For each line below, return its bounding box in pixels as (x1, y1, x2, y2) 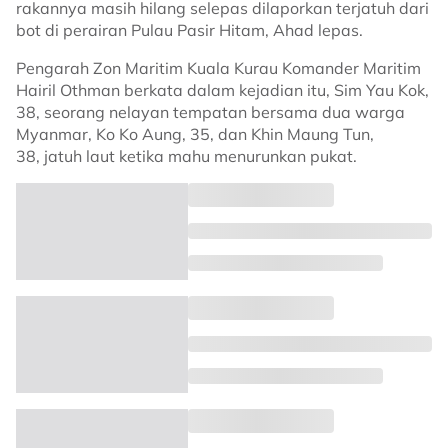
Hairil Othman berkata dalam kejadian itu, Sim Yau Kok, (16, 80, 429, 101)
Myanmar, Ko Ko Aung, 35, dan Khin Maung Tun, (16, 124, 374, 145)
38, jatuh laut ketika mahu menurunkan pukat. (16, 146, 357, 167)
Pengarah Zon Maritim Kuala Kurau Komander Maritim (16, 58, 421, 79)
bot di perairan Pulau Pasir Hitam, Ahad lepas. (16, 20, 363, 41)
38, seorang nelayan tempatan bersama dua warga (16, 102, 405, 123)
